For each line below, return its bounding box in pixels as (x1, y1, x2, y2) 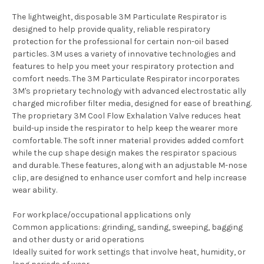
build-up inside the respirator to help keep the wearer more (12, 123, 237, 134)
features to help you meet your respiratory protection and (12, 61, 234, 72)
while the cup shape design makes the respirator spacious (12, 148, 237, 159)
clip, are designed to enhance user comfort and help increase (12, 173, 246, 183)
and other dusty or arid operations (12, 235, 144, 245)
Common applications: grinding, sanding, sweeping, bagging (12, 222, 243, 233)
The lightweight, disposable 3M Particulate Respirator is (12, 12, 227, 22)
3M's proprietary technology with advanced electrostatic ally (12, 86, 246, 97)
